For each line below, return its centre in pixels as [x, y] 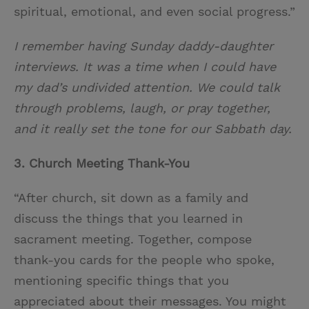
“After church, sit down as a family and [131, 198]
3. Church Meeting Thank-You [102, 163]
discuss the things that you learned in [128, 219]
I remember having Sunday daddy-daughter [143, 46]
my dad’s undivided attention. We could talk [147, 88]
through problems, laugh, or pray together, [142, 108]
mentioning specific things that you [121, 281]
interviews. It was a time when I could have [145, 67]
